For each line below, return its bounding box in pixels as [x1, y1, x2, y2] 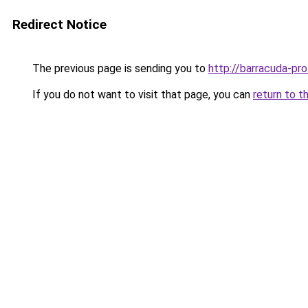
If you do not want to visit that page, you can [30, 88, 253, 101]
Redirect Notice [12, 16, 107, 32]
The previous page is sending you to [30, 62, 208, 75]
